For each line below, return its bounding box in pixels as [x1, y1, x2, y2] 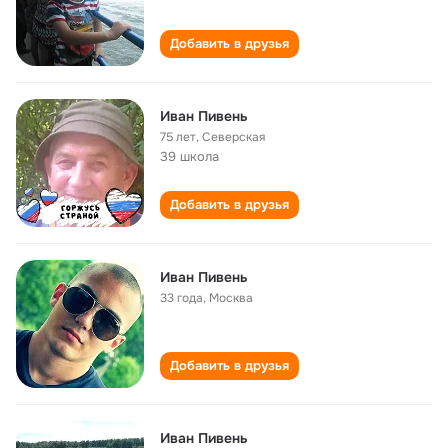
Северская [202, 129, 265, 145]
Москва [209, 290, 253, 306]
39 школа [160, 148, 219, 165]
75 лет [160, 129, 196, 145]
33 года [160, 290, 203, 306]
